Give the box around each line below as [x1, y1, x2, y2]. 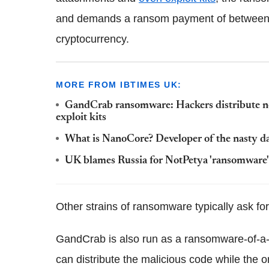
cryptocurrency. [56, 32, 129, 45]
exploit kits [56, 112, 106, 123]
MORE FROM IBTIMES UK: [56, 79, 182, 89]
